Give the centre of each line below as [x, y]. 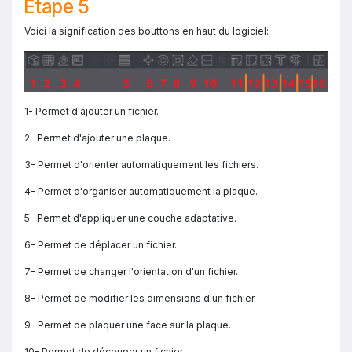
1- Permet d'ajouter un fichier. [92, 111]
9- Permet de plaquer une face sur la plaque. [128, 324]
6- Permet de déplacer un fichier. [101, 244]
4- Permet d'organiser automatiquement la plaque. [141, 191]
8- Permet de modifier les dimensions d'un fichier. [140, 298]
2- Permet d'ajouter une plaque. [97, 137]
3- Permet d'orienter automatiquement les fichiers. [141, 164]
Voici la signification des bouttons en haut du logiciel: [147, 31]
